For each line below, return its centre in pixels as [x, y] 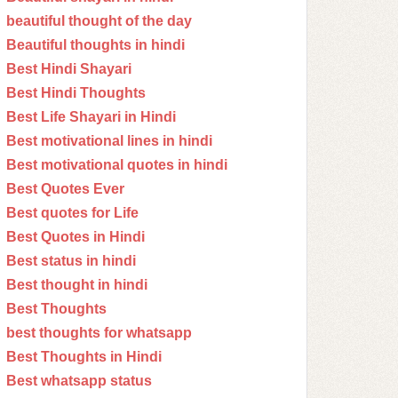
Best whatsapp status [79, 381]
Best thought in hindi [77, 285]
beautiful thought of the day [99, 21]
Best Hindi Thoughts [76, 93]
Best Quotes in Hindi [76, 237]
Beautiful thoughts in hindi [96, 45]
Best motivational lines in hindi [109, 141]
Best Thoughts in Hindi [84, 357]
